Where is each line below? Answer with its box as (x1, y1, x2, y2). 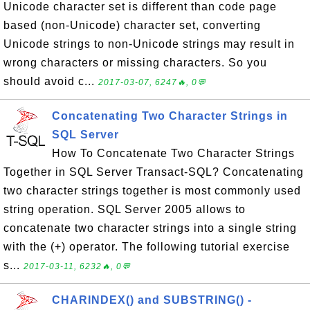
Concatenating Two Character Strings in (52, 110, 288, 122)
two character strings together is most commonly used (3, 185, 301, 197)
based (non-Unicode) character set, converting (3, 19, 261, 31)
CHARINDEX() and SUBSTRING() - (52, 294, 252, 306)
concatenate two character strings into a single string (3, 222, 297, 234)
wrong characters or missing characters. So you (3, 57, 267, 69)
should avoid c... (3, 75, 98, 87)
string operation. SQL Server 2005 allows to (3, 203, 246, 215)
